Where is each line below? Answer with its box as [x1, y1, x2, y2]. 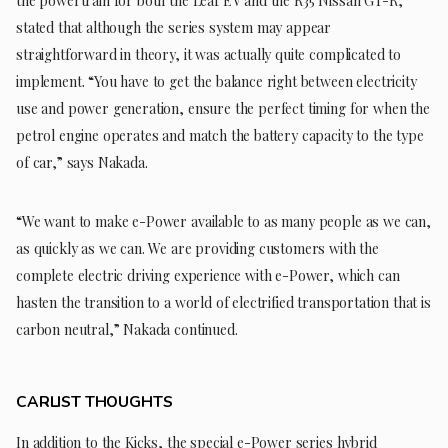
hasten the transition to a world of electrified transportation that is [16, 292, 431, 312]
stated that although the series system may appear [16, 17, 332, 37]
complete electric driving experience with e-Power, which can [16, 265, 400, 285]
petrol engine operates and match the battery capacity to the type [16, 125, 424, 145]
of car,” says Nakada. [16, 152, 148, 172]
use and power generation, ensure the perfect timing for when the [16, 98, 430, 118]
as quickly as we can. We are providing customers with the [16, 238, 379, 258]
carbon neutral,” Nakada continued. [16, 319, 238, 339]
